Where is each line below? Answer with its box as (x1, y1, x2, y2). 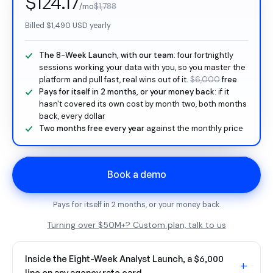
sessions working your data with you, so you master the (39, 62, 246, 73)
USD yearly (71, 21, 111, 31)
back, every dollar (39, 111, 105, 122)
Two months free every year (39, 123, 144, 134)
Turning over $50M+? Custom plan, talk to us (47, 220, 226, 231)
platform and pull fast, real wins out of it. (39, 74, 190, 85)
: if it (214, 87, 229, 97)
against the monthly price (144, 123, 243, 134)
